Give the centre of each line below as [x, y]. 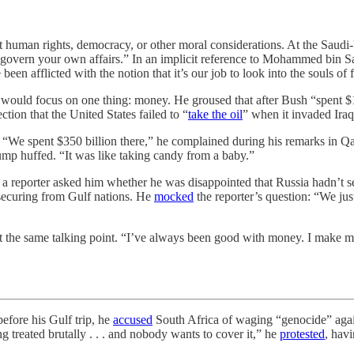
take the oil [215, 114]
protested [302, 334]
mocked [174, 196]
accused [133, 320]
